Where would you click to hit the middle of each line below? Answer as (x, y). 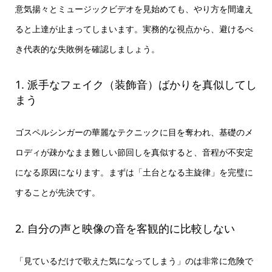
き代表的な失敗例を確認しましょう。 (87, 49)
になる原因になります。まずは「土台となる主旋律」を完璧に (134, 172)
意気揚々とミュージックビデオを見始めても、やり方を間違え (134, 8)
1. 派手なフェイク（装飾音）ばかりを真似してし (136, 85)
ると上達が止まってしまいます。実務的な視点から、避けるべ (134, 29)
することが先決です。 (57, 192)
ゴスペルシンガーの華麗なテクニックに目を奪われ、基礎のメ (134, 132)
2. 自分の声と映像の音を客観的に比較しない (125, 228)
